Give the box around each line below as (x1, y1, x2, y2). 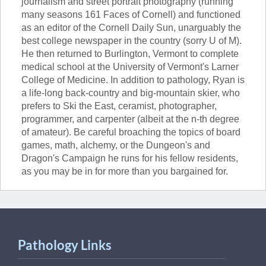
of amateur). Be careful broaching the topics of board (21, 127, 240, 137)
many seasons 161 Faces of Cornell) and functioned (21, 9, 240, 20)
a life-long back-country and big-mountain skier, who (21, 88, 240, 98)
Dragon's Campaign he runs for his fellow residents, (21, 153, 238, 163)
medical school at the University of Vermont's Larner (21, 62, 239, 72)
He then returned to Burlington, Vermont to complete (21, 49, 239, 59)
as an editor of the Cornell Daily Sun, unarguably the (21, 23, 241, 33)
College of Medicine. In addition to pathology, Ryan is (21, 75, 245, 85)
